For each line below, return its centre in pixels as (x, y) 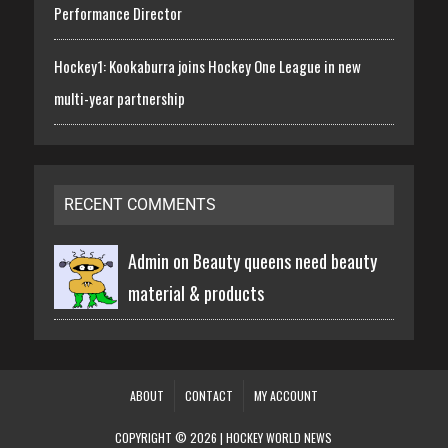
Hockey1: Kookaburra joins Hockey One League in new (207, 66)
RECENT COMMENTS (139, 205)
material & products (195, 293)
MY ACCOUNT (285, 396)
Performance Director (117, 13)
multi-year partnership (119, 98)
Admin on (160, 261)
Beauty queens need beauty (284, 261)
